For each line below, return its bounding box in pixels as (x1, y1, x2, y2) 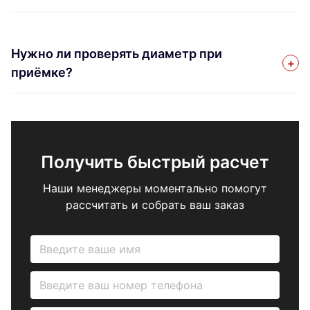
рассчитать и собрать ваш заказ (66, 197, 244, 212)
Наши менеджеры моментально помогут (43, 181, 267, 195)
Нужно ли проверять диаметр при (11, 46, 222, 61)
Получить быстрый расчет (41, 151, 269, 172)
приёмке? (11, 64, 73, 80)
